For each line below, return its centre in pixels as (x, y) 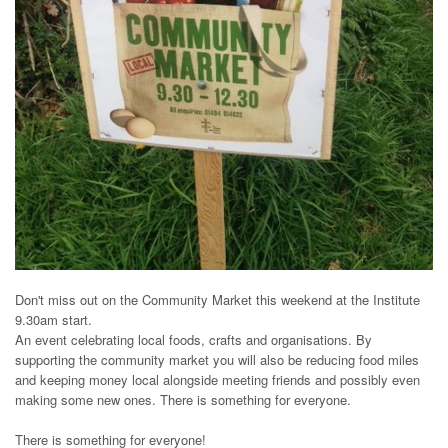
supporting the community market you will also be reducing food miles (217, 359)
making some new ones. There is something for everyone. (183, 399)
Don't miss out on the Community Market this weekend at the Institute (217, 299)
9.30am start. (53, 319)
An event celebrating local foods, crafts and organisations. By (193, 339)
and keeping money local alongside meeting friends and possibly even (217, 379)
